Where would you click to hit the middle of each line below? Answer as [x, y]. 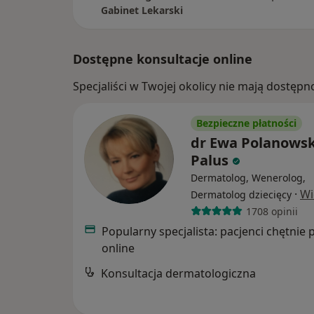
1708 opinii [272, 211]
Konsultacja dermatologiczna [178, 274]
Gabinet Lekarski [142, 11]
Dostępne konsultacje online [163, 59]
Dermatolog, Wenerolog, [248, 178]
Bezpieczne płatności [246, 123]
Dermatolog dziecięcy [241, 195]
